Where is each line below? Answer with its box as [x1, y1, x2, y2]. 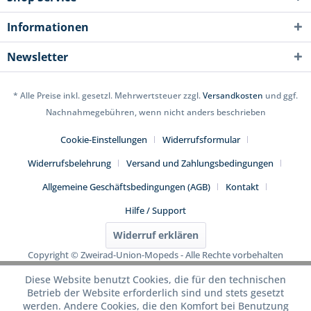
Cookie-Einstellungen [60, 133, 147, 146]
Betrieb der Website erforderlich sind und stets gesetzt [27, 286, 284, 299]
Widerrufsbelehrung [27, 156, 111, 169]
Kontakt [225, 180, 259, 193]
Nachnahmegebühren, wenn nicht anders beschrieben [45, 106, 266, 118]
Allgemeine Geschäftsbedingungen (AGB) [42, 180, 210, 193]
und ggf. [263, 89, 298, 101]
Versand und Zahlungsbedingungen [126, 156, 274, 169]
